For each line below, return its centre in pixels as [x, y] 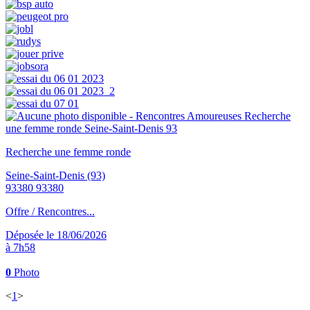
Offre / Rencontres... [50, 212]
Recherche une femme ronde [68, 152]
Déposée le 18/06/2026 [56, 235]
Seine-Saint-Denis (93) [55, 176]
